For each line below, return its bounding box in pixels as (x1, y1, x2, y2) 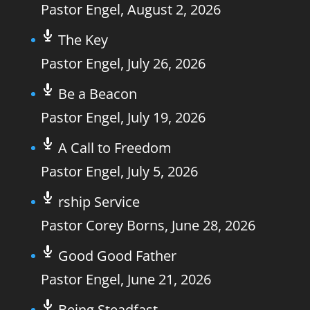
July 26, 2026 (127, 54, 206, 73)
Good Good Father (57, 246, 176, 265)
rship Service (57, 192, 140, 211)
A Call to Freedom (57, 138, 172, 157)
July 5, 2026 (127, 162, 198, 181)
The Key (57, 30, 108, 49)
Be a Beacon (57, 84, 137, 103)
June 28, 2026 (171, 216, 255, 235)
